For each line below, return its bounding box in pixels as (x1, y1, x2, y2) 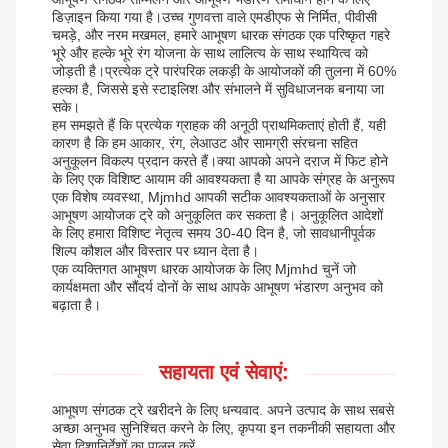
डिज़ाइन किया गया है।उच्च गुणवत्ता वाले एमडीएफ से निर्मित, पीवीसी (52, 9, 377, 26)
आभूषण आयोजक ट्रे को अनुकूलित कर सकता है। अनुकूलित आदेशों (52, 207, 383, 224)
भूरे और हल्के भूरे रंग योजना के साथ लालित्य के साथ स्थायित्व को (52, 45, 368, 62)
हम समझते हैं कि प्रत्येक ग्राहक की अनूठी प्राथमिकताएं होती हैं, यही (52, 117, 386, 134)
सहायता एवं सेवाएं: (159, 361, 289, 384)
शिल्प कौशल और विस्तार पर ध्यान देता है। (52, 243, 259, 260)
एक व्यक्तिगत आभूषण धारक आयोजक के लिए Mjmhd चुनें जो (52, 261, 356, 278)
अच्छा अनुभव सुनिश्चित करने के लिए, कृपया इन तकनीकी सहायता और (52, 420, 395, 437)
